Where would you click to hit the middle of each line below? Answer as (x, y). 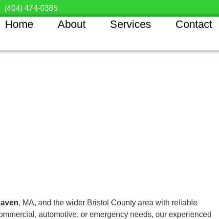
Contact (194, 24)
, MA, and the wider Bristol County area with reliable (108, 203)
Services (131, 24)
